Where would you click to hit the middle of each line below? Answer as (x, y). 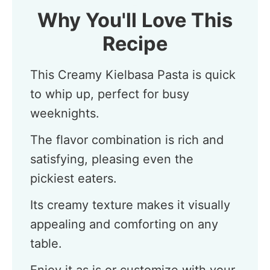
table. (46, 243)
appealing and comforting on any (124, 224)
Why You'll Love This (135, 20)
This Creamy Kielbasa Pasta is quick (133, 75)
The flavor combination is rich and (127, 140)
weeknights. (65, 113)
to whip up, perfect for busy (110, 94)
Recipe (135, 44)
